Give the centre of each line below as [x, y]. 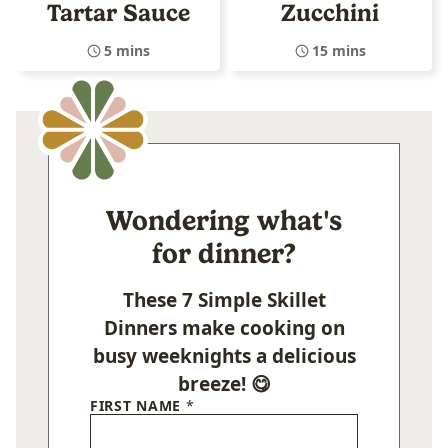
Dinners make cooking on [224, 327]
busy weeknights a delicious [224, 355]
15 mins [338, 50]
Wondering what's [224, 220]
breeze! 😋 [224, 383]
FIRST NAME [138, 405]
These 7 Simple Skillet [224, 299]
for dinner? [224, 253]
